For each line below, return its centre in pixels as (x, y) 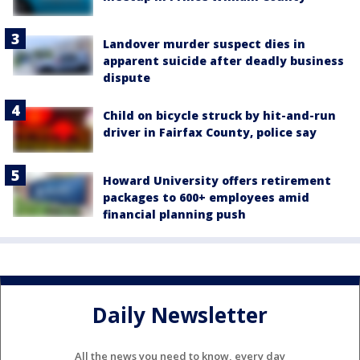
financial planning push (174, 214)
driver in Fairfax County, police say (210, 133)
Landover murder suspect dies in (204, 44)
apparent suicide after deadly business (223, 61)
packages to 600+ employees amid (206, 197)
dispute (127, 78)
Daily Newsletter (180, 315)
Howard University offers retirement (217, 180)
